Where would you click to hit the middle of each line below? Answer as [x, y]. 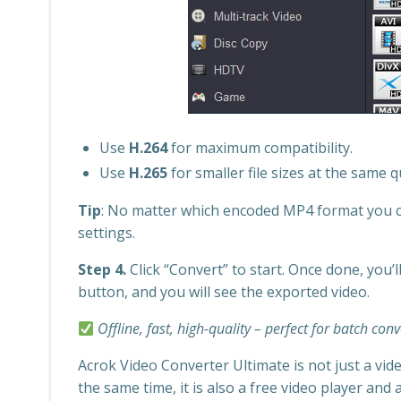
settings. [107, 233]
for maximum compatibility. [260, 148]
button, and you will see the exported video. [224, 292]
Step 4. [102, 269]
